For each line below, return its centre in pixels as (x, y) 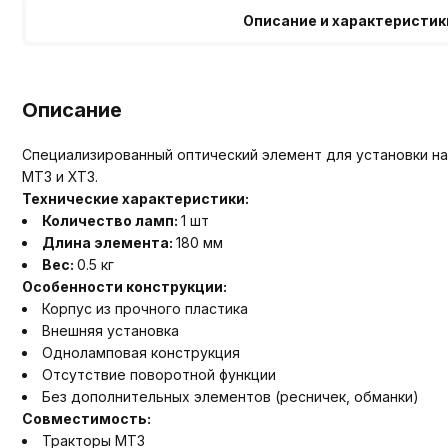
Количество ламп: (111, 220)
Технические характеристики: (135, 198)
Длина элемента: (109, 242)
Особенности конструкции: (124, 286)
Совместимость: (86, 418)
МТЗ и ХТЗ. (60, 176)
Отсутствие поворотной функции (159, 374)
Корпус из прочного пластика (145, 308)
